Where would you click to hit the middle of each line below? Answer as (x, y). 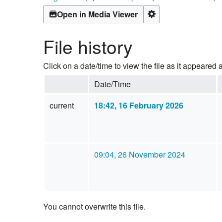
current (61, 105)
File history (88, 46)
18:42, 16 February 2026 (139, 105)
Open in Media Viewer (97, 14)
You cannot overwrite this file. (94, 206)
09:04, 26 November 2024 (139, 154)
